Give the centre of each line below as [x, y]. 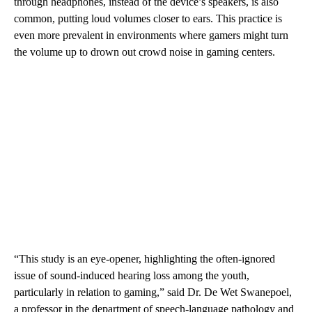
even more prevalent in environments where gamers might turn [151, 35]
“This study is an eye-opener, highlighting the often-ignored [145, 258]
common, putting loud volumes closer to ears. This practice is [148, 18]
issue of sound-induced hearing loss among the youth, [132, 275]
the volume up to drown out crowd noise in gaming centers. [145, 52]
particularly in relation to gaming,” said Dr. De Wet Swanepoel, [153, 292]
